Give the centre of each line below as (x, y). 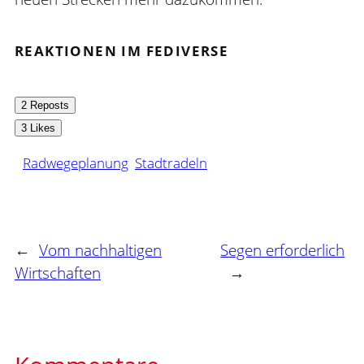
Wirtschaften (58, 273)
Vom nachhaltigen (100, 251)
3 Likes (38, 128)
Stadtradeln (171, 162)
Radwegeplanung (76, 162)
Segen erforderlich (283, 251)
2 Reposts (45, 105)
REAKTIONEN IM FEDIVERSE (122, 51)
